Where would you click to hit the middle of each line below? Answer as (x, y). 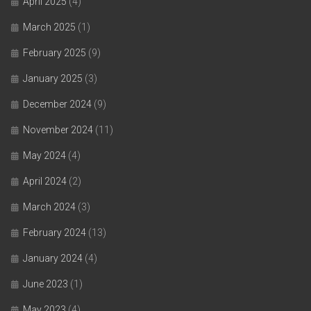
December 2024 (57, 104)
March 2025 (49, 27)
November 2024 (58, 129)
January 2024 (53, 258)
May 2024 (44, 155)
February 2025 (54, 52)
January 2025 (53, 78)
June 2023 (45, 284)
